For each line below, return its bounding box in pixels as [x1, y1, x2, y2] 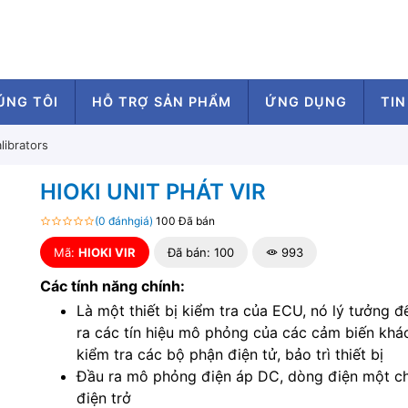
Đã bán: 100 [167, 245, 234, 260]
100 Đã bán [155, 214, 215, 229]
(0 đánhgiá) [94, 214, 153, 229]
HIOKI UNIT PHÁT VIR [39, 178, 266, 206]
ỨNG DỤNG [265, 94, 347, 109]
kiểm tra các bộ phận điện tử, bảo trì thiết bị [76, 345, 383, 364]
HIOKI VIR [77, 245, 136, 260]
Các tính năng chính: [39, 277, 185, 296]
